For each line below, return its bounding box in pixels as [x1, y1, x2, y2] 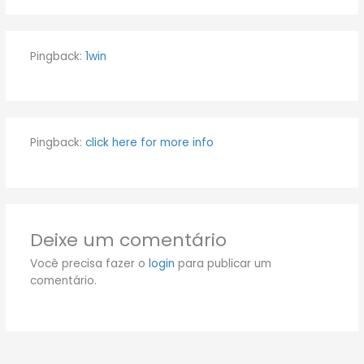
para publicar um [174, 256, 271, 272]
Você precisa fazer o [29, 256, 149, 272]
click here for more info [84, 135, 214, 151]
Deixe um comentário [29, 227, 227, 253]
